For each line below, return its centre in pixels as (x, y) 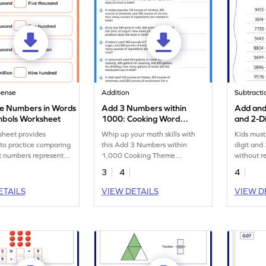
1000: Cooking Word (141, 119)
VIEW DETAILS (130, 191)
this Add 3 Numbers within (145, 145)
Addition (116, 93)
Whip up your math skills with (149, 134)
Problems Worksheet (141, 129)
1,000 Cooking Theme (139, 156)
